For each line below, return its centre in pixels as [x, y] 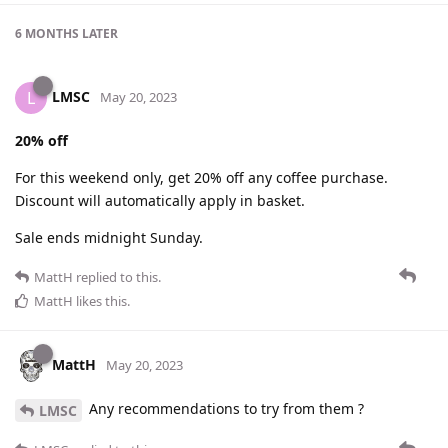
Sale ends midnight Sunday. [109, 237]
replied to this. [117, 276]
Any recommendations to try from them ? [224, 408]
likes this [100, 300]
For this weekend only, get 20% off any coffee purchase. [201, 177]
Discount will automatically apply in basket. [160, 200]
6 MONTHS [47, 33]
